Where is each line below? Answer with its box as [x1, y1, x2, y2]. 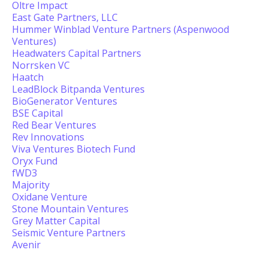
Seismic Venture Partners [12, 226, 126, 239]
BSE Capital [12, 106, 63, 120]
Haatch [12, 71, 44, 84]
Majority [12, 178, 50, 191]
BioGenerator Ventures [12, 95, 117, 108]
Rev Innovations [12, 130, 84, 144]
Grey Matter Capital [12, 214, 100, 227]
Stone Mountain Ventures [12, 202, 129, 215]
